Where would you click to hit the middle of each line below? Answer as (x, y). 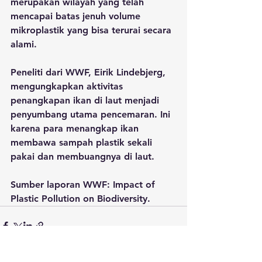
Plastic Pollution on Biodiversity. (80, 199)
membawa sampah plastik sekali (83, 142)
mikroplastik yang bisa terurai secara (92, 30)
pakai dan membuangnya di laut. (84, 156)
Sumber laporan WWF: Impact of (84, 185)
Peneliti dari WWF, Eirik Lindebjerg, (89, 72)
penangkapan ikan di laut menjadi (86, 100)
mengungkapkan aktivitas (68, 86)
